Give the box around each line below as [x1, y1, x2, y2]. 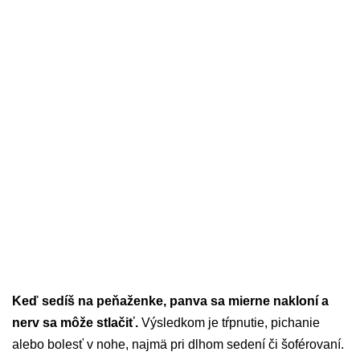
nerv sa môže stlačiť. [12, 316, 138, 330]
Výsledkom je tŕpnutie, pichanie [138, 316, 320, 330]
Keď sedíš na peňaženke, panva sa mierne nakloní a [12, 294, 329, 309]
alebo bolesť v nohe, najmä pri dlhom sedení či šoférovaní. [12, 337, 344, 352]
